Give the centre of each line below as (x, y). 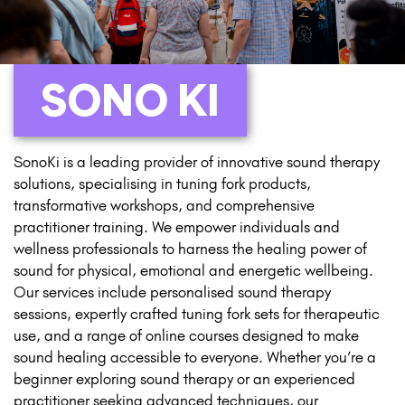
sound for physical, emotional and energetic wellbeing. (193, 270)
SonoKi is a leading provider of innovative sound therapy (197, 161)
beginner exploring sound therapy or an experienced (184, 378)
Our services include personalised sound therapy (172, 292)
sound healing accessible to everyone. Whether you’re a (195, 357)
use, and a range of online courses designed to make (186, 335)
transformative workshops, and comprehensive (164, 205)
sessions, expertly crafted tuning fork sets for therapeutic (197, 313)
